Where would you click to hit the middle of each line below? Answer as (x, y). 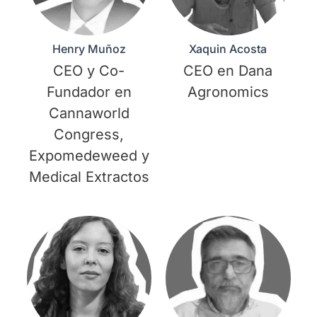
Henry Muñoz (89, 48)
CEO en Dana (228, 70)
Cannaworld (89, 113)
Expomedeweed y (89, 155)
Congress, (89, 134)
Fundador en (89, 92)
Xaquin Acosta (228, 48)
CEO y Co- (89, 70)
